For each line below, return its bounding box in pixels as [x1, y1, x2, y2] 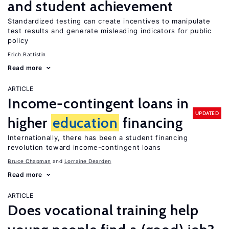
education [52, 114, 118, 131]
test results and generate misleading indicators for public [8, 27, 212, 35]
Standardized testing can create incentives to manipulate [8, 17, 211, 25]
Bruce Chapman [8, 158, 51, 164]
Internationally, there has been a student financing [8, 133, 188, 142]
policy [8, 36, 29, 44]
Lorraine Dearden [64, 158, 111, 164]
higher [8, 114, 51, 131]
